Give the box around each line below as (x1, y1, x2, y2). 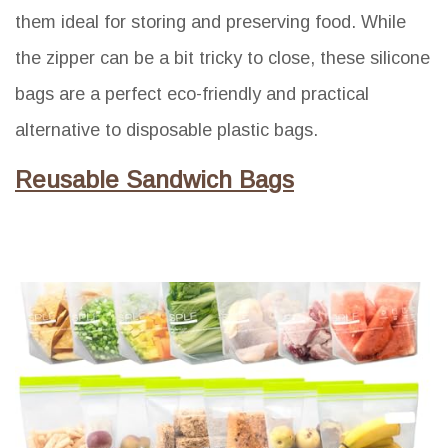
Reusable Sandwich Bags (15, 166, 294, 194)
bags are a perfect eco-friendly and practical (15, 84, 369, 105)
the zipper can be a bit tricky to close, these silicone (15, 48, 430, 69)
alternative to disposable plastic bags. (15, 120, 318, 141)
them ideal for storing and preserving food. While (15, 12, 406, 33)
